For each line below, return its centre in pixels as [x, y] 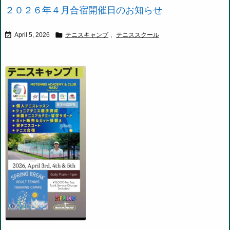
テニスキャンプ [87, 35]
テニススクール [138, 35]
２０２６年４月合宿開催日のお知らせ [84, 11]
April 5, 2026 [32, 35]
